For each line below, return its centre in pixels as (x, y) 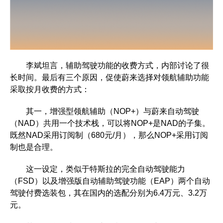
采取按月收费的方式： (50, 89)
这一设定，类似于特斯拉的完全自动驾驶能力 (98, 169)
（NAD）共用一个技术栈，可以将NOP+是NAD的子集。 (110, 123)
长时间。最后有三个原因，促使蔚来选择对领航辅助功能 (110, 77)
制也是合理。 (34, 147)
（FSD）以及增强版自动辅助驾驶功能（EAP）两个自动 (110, 181)
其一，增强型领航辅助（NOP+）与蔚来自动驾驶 (105, 111)
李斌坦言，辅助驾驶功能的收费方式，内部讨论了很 (110, 65)
